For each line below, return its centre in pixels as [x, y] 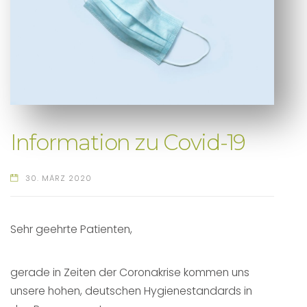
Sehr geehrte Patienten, [74, 230]
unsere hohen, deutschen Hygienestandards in [131, 291]
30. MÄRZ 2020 [58, 178]
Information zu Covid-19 [128, 143]
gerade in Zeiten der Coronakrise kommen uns [130, 273]
